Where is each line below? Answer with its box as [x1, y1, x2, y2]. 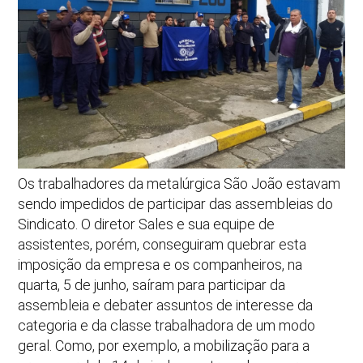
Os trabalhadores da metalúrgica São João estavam [18, 175, 341, 193]
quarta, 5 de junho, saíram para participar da [18, 276, 286, 294]
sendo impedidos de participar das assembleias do [18, 195, 334, 213]
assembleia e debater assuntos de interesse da [18, 297, 314, 314]
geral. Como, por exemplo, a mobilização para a [18, 337, 310, 355]
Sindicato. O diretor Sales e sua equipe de [18, 216, 275, 233]
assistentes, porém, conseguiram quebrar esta [18, 236, 307, 254]
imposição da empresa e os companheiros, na [18, 256, 303, 274]
